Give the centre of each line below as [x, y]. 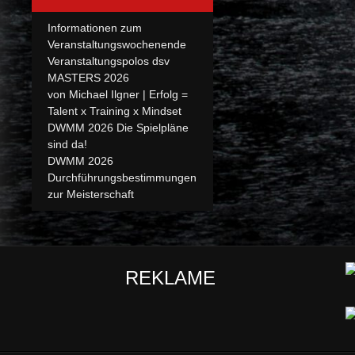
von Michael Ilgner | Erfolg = [118, 94]
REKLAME [170, 277]
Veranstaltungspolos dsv [109, 61]
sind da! [67, 144]
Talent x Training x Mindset [115, 111]
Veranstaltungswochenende [117, 44]
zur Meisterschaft [91, 194]
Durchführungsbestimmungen [122, 177]
